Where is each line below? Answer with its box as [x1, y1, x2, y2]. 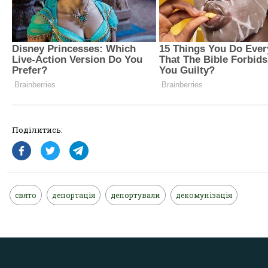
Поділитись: [12, 124, 63, 135]
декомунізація [176, 190, 232, 200]
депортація [52, 190, 95, 200]
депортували [111, 190, 160, 200]
